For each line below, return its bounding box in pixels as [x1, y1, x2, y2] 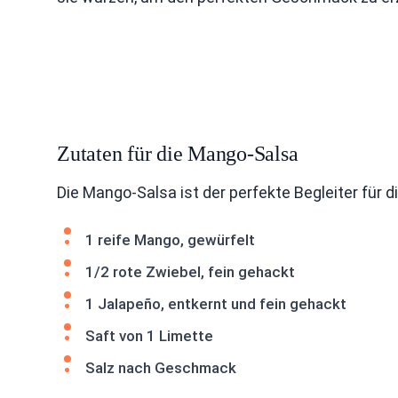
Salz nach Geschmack [85, 359, 236, 377]
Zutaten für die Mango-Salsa [57, 142, 298, 165]
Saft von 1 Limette [85, 327, 213, 345]
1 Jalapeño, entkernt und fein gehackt [85, 295, 346, 313]
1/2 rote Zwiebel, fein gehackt [85, 263, 295, 281]
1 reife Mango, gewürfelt [85, 231, 255, 249]
